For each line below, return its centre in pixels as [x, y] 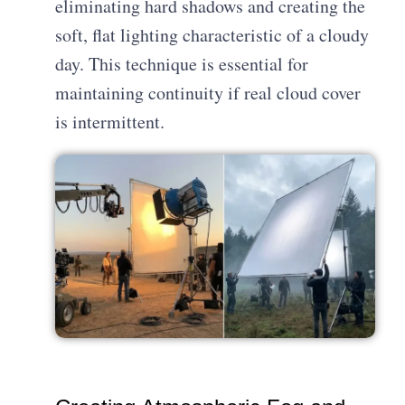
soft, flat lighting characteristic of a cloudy [212, 34]
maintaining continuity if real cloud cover [208, 92]
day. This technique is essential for [182, 63]
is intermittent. [110, 121]
